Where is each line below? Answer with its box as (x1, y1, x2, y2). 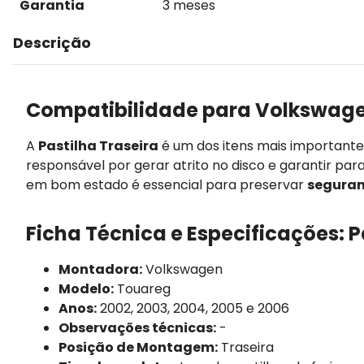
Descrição (13, 32, 91, 53)
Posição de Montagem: (58, 337, 218, 357)
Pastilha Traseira (38, 136, 158, 155)
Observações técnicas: (58, 318, 216, 337)
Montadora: (58, 259, 142, 279)
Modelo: (58, 279, 114, 298)
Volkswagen (142, 259, 223, 279)
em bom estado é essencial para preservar (26, 175, 307, 194)
